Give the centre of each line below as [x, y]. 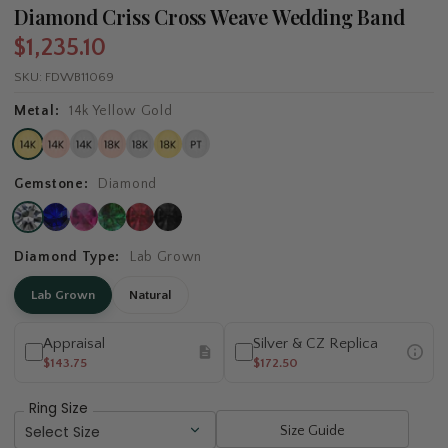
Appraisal [74, 343]
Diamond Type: [69, 256]
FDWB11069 [79, 76]
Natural [150, 294]
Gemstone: [53, 183]
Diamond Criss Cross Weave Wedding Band [209, 16]
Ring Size [58, 408]
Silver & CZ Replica [315, 343]
